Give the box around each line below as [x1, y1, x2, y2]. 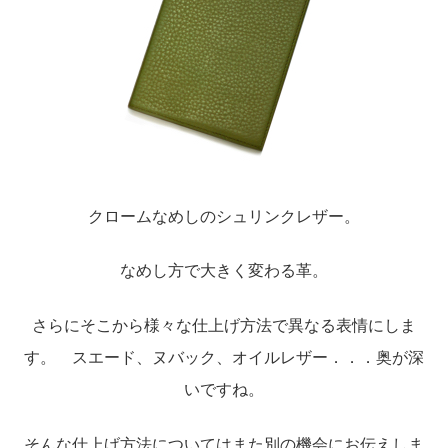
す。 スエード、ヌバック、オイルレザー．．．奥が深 [24, 349, 424, 367]
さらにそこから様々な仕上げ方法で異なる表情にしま [32, 317, 416, 335]
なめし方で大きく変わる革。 [120, 262, 328, 280]
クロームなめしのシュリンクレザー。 [88, 207, 360, 225]
